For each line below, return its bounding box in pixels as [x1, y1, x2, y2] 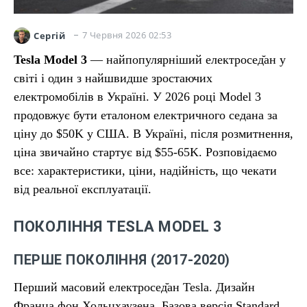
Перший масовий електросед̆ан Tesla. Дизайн [14, 280, 255, 294]
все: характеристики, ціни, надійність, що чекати [14, 164, 277, 177]
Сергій [34, 29, 65, 42]
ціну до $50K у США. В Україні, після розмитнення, [14, 127, 293, 140]
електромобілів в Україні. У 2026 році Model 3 [14, 90, 261, 103]
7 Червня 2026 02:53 [82, 29, 171, 41]
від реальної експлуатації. [14, 182, 151, 196]
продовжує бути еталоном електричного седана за [14, 108, 278, 122]
